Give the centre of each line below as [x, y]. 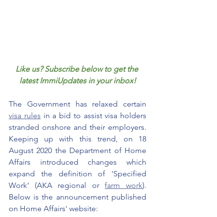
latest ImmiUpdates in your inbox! [77, 80]
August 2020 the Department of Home [77, 150]
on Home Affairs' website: [54, 208]
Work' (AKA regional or [57, 185]
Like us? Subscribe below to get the [77, 69]
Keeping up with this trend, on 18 [77, 139]
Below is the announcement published [77, 197]
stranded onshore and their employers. [77, 127]
